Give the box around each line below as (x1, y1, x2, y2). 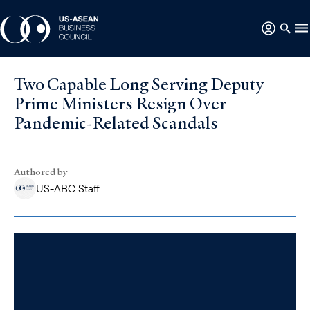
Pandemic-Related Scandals (14, 110, 218, 134)
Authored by (14, 164, 67, 179)
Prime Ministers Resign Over (14, 91, 226, 115)
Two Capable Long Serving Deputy (14, 71, 264, 95)
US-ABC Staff (36, 181, 100, 195)
